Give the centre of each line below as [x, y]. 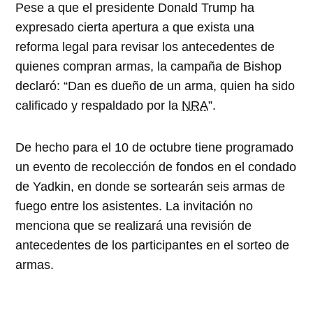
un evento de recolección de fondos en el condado [156, 167]
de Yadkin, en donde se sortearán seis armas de [151, 186]
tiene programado [243, 147]
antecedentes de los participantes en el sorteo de [153, 245]
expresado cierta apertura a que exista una [135, 27]
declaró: [40, 86]
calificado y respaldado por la [99, 105]
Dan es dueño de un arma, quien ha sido [182, 86]
